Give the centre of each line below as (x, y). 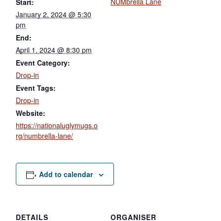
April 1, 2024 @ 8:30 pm (54, 50)
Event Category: (43, 62)
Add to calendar (66, 174)
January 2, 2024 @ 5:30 (54, 14)
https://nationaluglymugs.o (57, 125)
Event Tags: (36, 88)
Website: (31, 113)
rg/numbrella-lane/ (44, 135)
